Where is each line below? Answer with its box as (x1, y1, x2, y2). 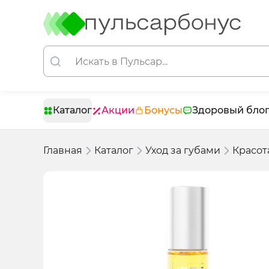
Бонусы (144, 104, 183, 116)
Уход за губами (145, 145, 220, 156)
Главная (43, 145, 82, 156)
